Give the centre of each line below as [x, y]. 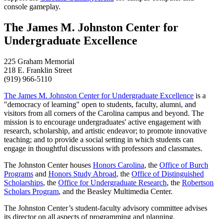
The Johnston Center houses [48, 165]
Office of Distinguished [168, 174]
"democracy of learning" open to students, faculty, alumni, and [100, 104]
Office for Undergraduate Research [112, 182]
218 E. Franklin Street [38, 70]
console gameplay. [32, 6]
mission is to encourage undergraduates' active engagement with [102, 122]
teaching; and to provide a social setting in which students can [99, 139]
